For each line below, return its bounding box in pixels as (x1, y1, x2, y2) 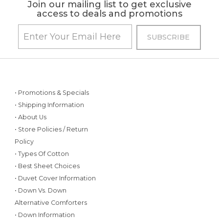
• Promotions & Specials (15, 89, 89, 96)
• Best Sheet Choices (15, 162, 80, 170)
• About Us (15, 113, 46, 121)
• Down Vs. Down (15, 187, 66, 194)
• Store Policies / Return (15, 126, 88, 133)
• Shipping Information (15, 101, 84, 109)
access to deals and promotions (37, 8, 182, 19)
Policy (15, 138, 34, 145)
